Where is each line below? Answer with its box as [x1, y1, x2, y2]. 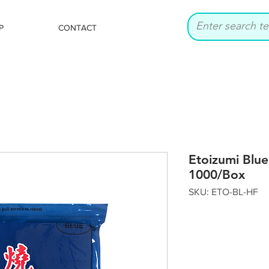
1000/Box [189, 167, 245, 182]
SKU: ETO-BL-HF [189, 187, 258, 197]
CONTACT [58, 23, 97, 32]
